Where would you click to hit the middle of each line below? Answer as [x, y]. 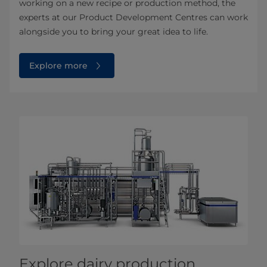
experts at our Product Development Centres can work [133, 18]
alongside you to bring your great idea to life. [114, 32]
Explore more [58, 66]
